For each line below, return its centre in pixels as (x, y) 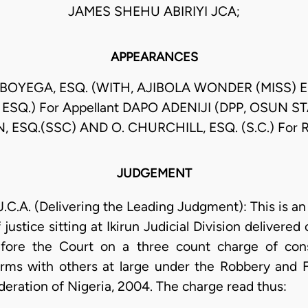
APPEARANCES (154, 57)
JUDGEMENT (154, 174)
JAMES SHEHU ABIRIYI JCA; (154, 12)
